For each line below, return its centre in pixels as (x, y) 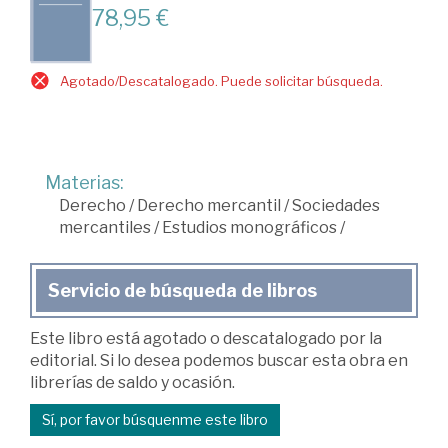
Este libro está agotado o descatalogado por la (206, 338)
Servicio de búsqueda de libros (182, 290)
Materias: (84, 182)
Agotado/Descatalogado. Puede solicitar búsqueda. (221, 80)
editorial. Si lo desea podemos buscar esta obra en (219, 360)
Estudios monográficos (249, 227)
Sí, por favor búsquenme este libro (155, 419)
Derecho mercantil (209, 205)
